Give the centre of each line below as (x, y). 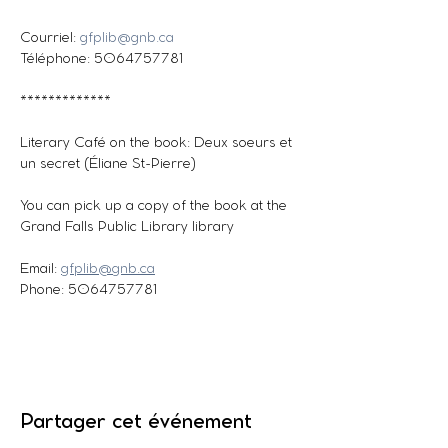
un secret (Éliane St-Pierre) (108, 164)
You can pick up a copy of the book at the (155, 206)
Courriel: (50, 38)
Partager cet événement (136, 422)
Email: (40, 269)
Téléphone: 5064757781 (101, 59)
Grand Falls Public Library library (127, 227)
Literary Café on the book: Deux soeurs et (158, 143)
